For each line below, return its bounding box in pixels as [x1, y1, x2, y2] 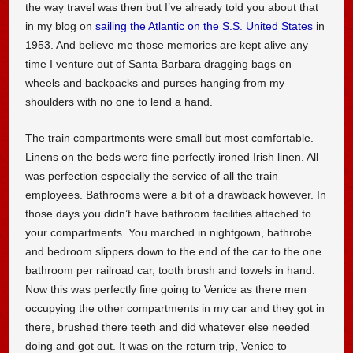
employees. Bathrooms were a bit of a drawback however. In [25, 188, 327, 201]
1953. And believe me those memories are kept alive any [25, 38, 309, 51]
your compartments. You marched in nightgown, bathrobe [25, 225, 313, 239]
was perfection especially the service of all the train [25, 169, 279, 182]
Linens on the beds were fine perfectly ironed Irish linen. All [25, 150, 319, 163]
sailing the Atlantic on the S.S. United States [95, 19, 314, 32]
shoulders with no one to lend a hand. [25, 95, 214, 108]
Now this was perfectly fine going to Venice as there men [25, 282, 307, 295]
